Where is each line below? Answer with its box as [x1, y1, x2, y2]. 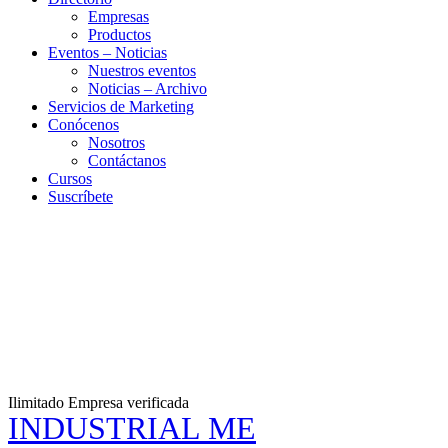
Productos [88, 26, 151, 43]
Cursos [48, 170, 92, 187]
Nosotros [88, 134, 145, 151]
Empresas [88, 8, 149, 25]
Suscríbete [48, 188, 113, 205]
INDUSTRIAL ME [8, 410, 256, 446]
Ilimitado [8, 394, 64, 411]
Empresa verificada [68, 394, 189, 411]
